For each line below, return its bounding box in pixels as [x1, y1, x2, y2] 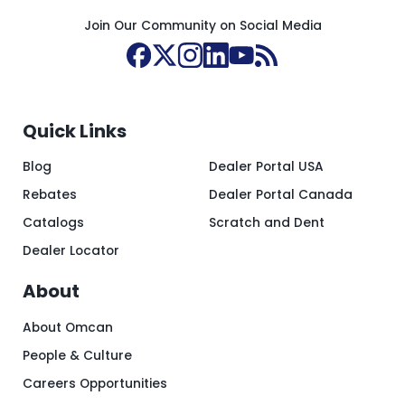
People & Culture [22, 346, 132, 364]
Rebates [22, 186, 77, 204]
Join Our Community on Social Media [83, 17, 322, 35]
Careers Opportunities [22, 374, 167, 392]
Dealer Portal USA [209, 158, 325, 176]
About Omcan [22, 319, 113, 337]
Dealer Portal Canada [209, 186, 353, 204]
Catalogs [22, 214, 84, 232]
